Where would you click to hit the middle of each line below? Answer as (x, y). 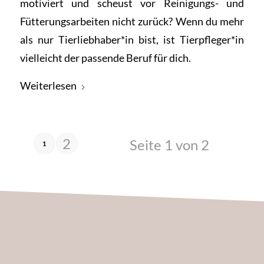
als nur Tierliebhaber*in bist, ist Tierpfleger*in (132, 40)
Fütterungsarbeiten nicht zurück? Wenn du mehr (132, 22)
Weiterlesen (48, 85)
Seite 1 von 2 (170, 144)
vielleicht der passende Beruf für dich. (105, 58)
